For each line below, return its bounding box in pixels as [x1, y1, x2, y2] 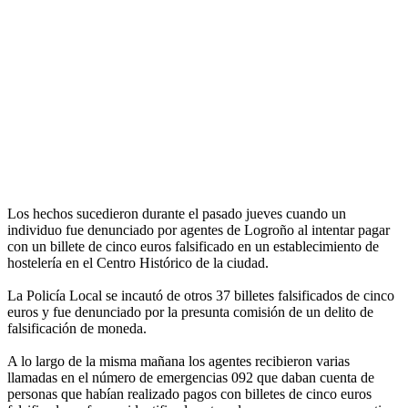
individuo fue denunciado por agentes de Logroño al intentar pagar [7, 222, 390, 239]
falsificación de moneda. [7, 321, 147, 337]
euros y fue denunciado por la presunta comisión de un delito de [7, 304, 373, 321]
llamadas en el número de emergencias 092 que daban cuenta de [7, 370, 374, 386]
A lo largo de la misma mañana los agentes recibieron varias [7, 353, 350, 370]
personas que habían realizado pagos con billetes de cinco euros [7, 386, 372, 403]
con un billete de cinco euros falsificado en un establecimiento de [7, 239, 379, 255]
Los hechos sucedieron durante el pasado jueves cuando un [7, 206, 346, 222]
